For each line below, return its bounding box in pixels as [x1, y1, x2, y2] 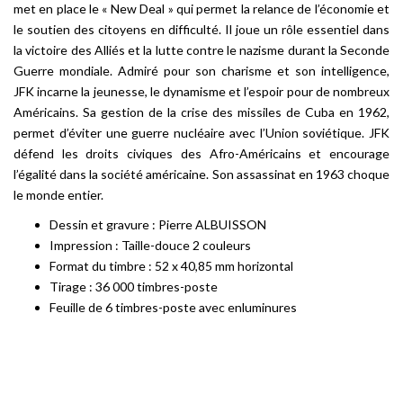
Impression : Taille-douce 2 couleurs [49, 237, 251, 253]
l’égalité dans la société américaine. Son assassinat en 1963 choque [13, 166, 390, 182]
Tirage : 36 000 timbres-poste [49, 279, 218, 294]
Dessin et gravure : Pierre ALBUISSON [49, 217, 266, 232]
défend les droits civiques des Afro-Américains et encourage [13, 146, 390, 161]
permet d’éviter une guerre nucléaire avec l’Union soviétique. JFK [13, 125, 390, 140]
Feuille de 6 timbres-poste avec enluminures [49, 300, 297, 315]
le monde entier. [13, 187, 103, 202]
